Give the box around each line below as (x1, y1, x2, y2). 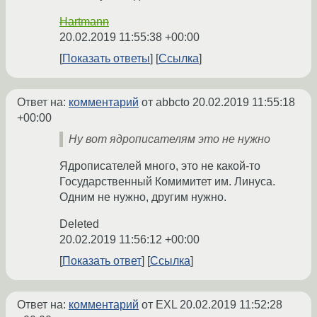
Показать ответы (62, 52, 150, 65)
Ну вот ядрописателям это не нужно (69, 133, 270, 146)
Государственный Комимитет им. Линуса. (59, 175, 275, 188)
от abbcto (139, 96, 192, 109)
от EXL (139, 299, 180, 311)
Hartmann (59, 16, 109, 28)
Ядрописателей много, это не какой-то (59, 160, 260, 173)
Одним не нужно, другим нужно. (59, 191, 226, 204)
